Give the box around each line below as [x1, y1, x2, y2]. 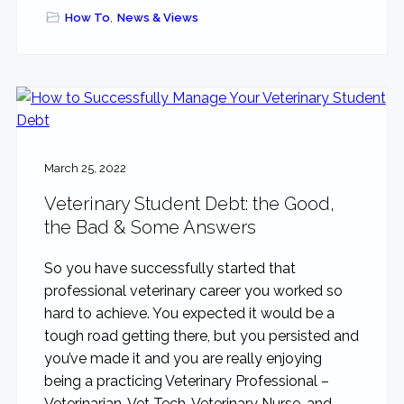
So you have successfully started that [43, 260, 296, 278]
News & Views [117, 10, 199, 24]
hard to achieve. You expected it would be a [43, 305, 335, 323]
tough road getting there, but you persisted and [43, 327, 359, 345]
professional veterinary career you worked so [43, 282, 343, 300]
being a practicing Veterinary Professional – [43, 372, 329, 390]
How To [64, 10, 110, 24]
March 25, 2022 [43, 161, 126, 176]
